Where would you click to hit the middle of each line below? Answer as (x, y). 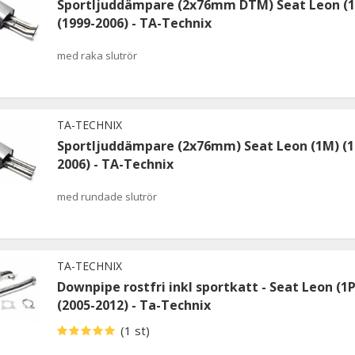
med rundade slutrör (107, 196)
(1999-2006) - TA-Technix (134, 23)
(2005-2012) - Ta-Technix (134, 305)
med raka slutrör (97, 55)
